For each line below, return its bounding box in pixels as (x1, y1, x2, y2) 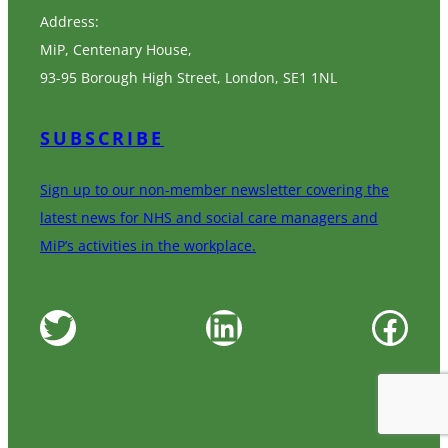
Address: (40, 11, 99, 31)
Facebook (371, 301, 390, 351)
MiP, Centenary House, (40, 39, 192, 59)
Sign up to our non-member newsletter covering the (40, 179, 389, 199)
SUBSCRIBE (40, 125, 164, 150)
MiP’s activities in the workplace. (40, 235, 256, 255)
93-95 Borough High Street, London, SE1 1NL (40, 67, 337, 87)
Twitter (39, 301, 54, 351)
